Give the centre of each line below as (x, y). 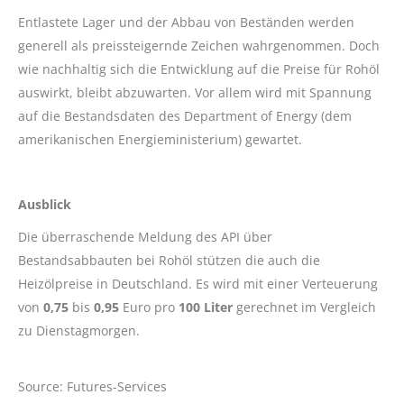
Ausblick (45, 204)
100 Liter (206, 307)
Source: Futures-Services (92, 386)
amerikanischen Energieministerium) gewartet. (160, 139)
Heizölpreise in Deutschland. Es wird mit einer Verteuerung (198, 283)
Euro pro (149, 307)
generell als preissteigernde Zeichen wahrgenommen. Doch (199, 45)
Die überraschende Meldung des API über (145, 236)
